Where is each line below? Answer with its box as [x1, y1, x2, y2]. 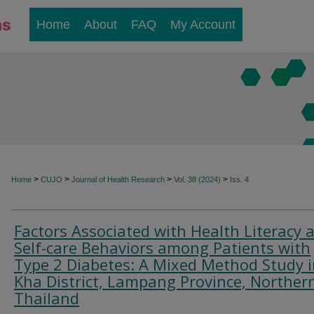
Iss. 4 [230, 175, 249, 184]
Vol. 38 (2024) [174, 175, 221, 184]
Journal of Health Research [71, 175, 165, 184]
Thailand [14, 287, 79, 308]
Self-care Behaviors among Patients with [14, 237, 310, 258]
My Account [170, 18, 235, 32]
